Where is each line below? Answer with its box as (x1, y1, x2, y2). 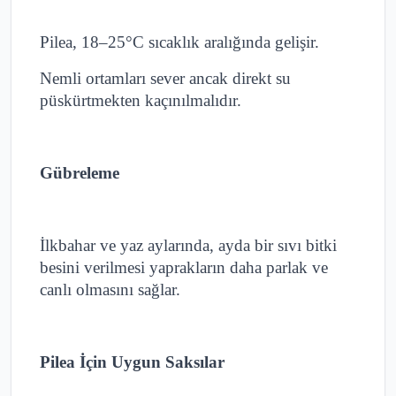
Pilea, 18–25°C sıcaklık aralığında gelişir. (40, 33, 319, 52)
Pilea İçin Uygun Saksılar (40, 353, 225, 372)
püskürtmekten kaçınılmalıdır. (40, 91, 241, 110)
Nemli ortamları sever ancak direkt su (40, 69, 291, 88)
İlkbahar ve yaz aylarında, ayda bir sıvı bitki (40, 236, 337, 255)
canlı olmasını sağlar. (40, 280, 180, 300)
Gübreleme (40, 164, 119, 183)
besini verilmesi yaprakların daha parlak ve (40, 258, 328, 278)
